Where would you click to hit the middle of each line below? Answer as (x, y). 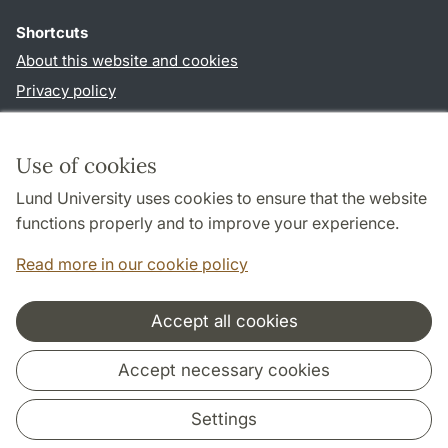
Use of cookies (86, 165)
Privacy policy (66, 91)
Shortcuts (52, 33)
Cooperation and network (215, 345)
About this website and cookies (127, 61)
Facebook (245, 242)
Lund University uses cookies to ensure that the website (221, 198)
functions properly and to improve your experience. (207, 223)
